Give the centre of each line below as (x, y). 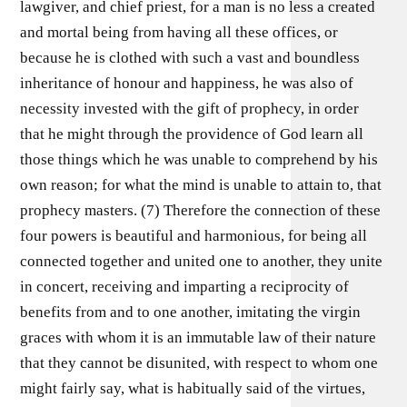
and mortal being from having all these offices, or (179, 32)
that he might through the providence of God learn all (192, 134)
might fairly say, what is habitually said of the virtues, (193, 388)
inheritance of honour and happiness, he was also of (187, 83)
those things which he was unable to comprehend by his (199, 159)
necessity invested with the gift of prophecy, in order (190, 108)
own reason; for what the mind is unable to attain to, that (201, 184)
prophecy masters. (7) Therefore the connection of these (201, 210)
